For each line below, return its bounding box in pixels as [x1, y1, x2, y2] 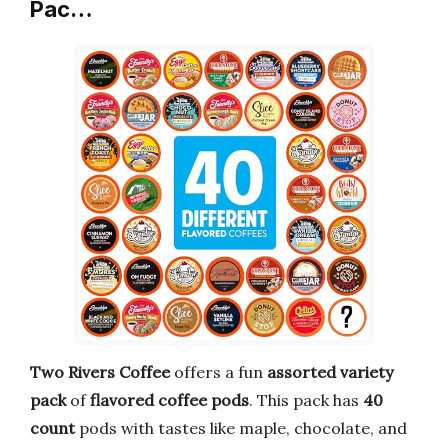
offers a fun [170, 361, 267, 382]
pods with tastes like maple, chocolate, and [75, 417, 407, 438]
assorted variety [267, 361, 393, 382]
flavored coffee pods [90, 389, 249, 410]
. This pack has [249, 389, 363, 410]
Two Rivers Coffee [30, 361, 170, 382]
